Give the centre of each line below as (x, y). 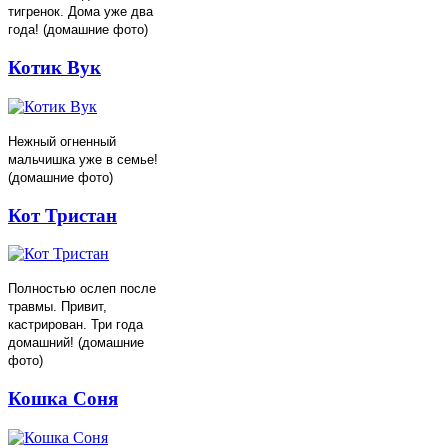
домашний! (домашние (76, 343)
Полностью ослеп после (82, 289)
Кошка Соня (63, 398)
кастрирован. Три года (75, 325)
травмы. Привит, (57, 307)
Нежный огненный (62, 141)
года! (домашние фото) (78, 30)
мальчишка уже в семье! (83, 159)
